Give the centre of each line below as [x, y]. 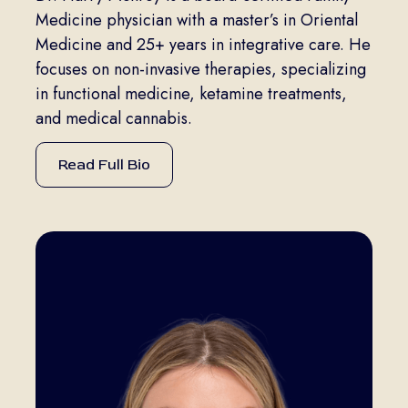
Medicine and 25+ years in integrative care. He [203, 45]
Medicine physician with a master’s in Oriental [196, 20]
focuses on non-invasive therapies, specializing [200, 70]
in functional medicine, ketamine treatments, [191, 94]
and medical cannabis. [113, 119]
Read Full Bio [104, 165]
